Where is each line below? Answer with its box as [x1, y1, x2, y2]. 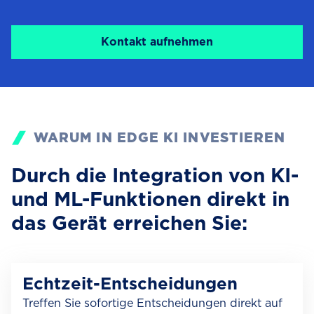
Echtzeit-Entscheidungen [22, 273, 238, 294]
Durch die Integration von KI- [11, 163, 299, 187]
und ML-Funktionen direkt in [11, 187, 289, 211]
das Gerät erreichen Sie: [11, 211, 247, 235]
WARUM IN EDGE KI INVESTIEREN [34, 130, 286, 146]
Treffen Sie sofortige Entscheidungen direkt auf [22, 296, 282, 310]
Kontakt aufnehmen [101, 35, 213, 48]
